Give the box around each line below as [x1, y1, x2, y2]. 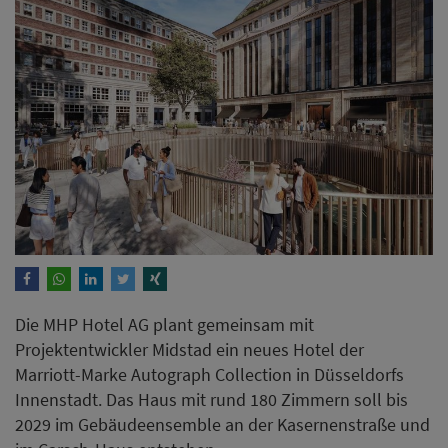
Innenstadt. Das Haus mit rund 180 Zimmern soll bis [15, 387, 408, 411]
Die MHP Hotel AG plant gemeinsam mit [15, 312, 314, 336]
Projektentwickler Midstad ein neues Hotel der [15, 337, 364, 361]
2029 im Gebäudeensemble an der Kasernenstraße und [15, 412, 430, 436]
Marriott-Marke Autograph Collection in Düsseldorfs [15, 362, 404, 386]
